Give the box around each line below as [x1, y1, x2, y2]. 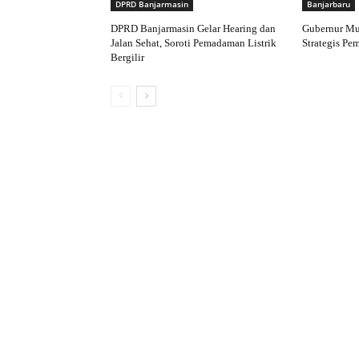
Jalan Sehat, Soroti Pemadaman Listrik [111, 37, 276, 50]
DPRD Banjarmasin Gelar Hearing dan [111, 22, 276, 35]
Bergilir [111, 51, 144, 64]
